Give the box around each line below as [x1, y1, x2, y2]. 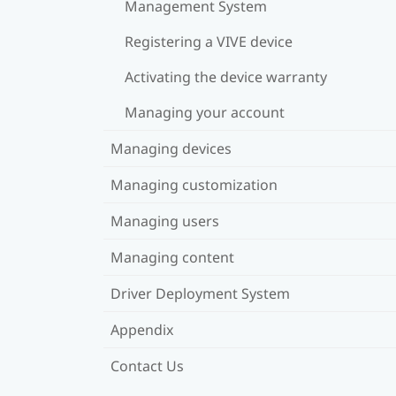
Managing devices [110, 138, 232, 158]
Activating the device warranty [125, 66, 327, 87]
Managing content [110, 247, 234, 267]
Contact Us [110, 355, 184, 376]
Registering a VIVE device [125, 31, 293, 51]
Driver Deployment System [110, 283, 290, 303]
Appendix [110, 319, 173, 339]
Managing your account [125, 102, 285, 122]
